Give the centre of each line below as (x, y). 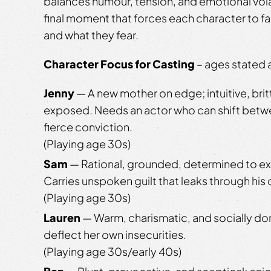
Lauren (62, 217)
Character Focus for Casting (119, 64)
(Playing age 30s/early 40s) (113, 251)
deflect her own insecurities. (115, 234)
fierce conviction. (88, 126)
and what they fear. (91, 34)
